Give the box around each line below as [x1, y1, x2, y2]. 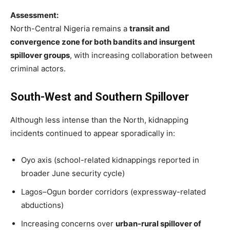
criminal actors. [10, 63, 66, 73]
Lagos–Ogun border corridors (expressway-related [21, 186, 206, 197]
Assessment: [10, 10, 59, 20]
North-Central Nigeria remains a [10, 23, 129, 33]
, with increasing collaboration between [70, 50, 213, 60]
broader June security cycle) [21, 168, 125, 178]
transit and [129, 23, 170, 33]
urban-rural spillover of [116, 218, 201, 228]
